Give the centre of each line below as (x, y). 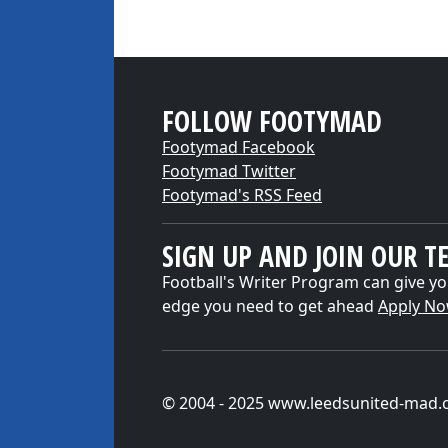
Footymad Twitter (229, 171)
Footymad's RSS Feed (242, 195)
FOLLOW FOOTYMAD (272, 121)
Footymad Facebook (238, 147)
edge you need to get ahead (270, 306)
